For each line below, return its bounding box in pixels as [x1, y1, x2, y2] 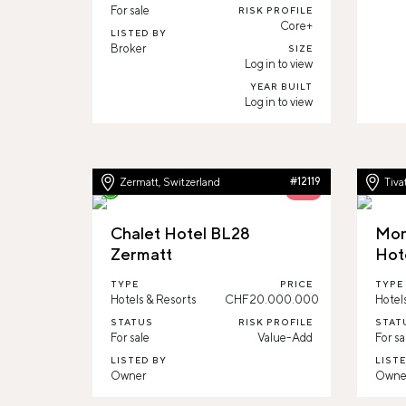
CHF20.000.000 [225, 293, 320, 306]
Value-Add [256, 331, 313, 344]
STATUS [111, 316, 153, 327]
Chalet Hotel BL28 [111, 224, 250, 243]
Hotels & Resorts [111, 293, 197, 306]
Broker [111, 42, 147, 55]
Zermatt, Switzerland [120, 175, 220, 188]
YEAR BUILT [249, 81, 313, 92]
